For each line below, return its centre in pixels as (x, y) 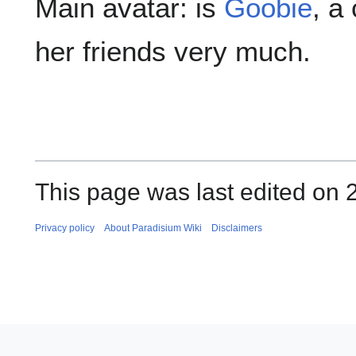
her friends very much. (173, 52)
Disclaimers (237, 228)
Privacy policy (65, 228)
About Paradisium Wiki (153, 228)
